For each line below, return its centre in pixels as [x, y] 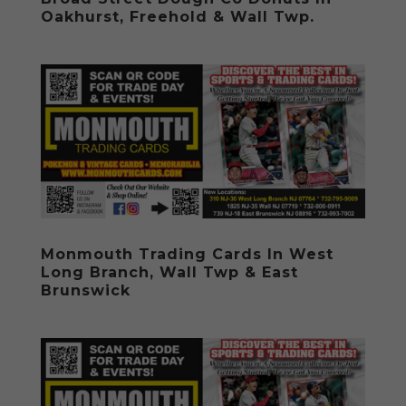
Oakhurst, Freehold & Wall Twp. [177, 17]
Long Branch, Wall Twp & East [169, 272]
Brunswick [85, 290]
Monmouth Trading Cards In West [187, 254]
